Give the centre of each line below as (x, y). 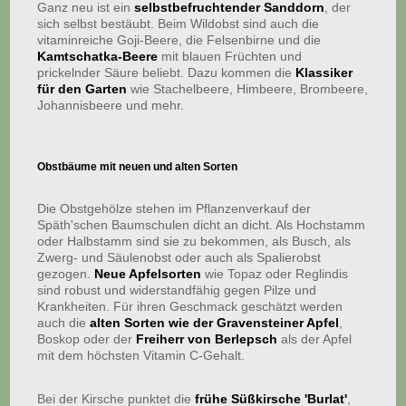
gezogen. (64, 274)
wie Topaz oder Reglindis (275, 274)
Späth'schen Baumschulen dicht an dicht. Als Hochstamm (202, 225)
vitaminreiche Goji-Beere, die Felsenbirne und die (179, 40)
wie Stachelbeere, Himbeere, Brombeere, (248, 89)
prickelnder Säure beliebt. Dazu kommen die (167, 72)
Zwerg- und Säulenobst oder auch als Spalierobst (179, 257)
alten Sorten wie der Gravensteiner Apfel (215, 323)
